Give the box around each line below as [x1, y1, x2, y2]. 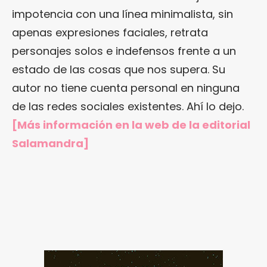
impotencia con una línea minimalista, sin [12, 7, 233, 21]
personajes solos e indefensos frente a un [12, 44, 236, 58]
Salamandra [12, 136, 83, 151]
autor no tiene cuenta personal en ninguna [12, 80, 240, 95]
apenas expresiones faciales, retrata [12, 25, 208, 40]
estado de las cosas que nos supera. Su [12, 62, 225, 77]
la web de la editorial [132, 117, 250, 132]
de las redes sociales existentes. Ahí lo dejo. [12, 99, 244, 114]
